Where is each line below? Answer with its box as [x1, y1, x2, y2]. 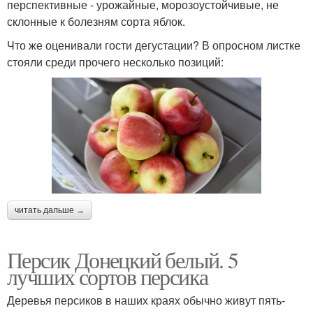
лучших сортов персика [7, 261, 208, 291]
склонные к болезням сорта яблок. [7, 13, 185, 29]
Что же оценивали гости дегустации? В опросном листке [7, 36, 300, 53]
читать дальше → [15, 205, 85, 215]
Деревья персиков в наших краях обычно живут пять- [7, 291, 285, 308]
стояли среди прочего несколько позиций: [7, 53, 224, 70]
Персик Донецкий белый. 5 [7, 244, 238, 275]
